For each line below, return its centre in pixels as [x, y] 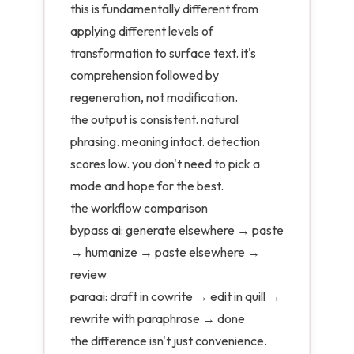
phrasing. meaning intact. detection [165, 141]
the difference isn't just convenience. [169, 341]
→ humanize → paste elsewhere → [165, 252]
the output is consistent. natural [154, 119]
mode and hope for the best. [147, 186]
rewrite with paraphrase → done [158, 318]
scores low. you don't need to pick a [165, 164]
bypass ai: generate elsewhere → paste [177, 230]
